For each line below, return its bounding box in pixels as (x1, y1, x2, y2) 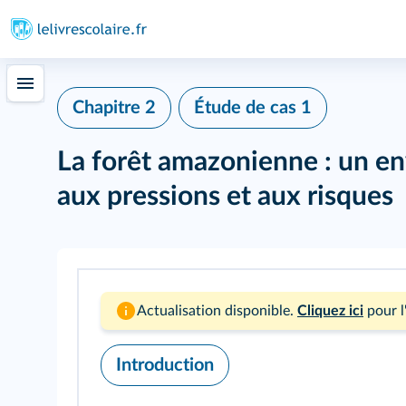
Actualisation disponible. (137, 304, 294, 318)
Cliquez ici (297, 304, 363, 318)
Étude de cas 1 (194, 99, 312, 117)
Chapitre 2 (72, 99, 156, 117)
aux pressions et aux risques (57, 183, 393, 210)
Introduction (116, 356, 214, 374)
